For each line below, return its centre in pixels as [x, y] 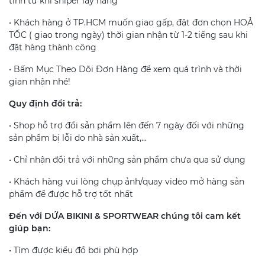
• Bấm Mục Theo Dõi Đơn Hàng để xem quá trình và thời [125, 69]
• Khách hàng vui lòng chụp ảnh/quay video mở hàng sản [127, 181]
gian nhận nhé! [40, 81]
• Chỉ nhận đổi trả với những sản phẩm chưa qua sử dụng [127, 159]
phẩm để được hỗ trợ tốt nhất [71, 194]
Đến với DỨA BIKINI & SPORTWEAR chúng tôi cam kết [125, 216]
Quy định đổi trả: [46, 103]
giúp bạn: [31, 228]
